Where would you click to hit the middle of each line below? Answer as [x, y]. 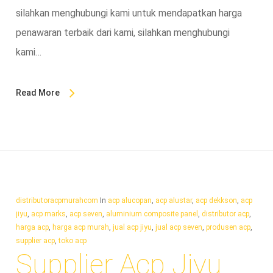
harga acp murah [80, 227]
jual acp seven [179, 227]
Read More [37, 92]
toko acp [72, 240]
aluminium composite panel [152, 214]
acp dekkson [216, 200]
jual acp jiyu [132, 227]
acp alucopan [129, 200]
